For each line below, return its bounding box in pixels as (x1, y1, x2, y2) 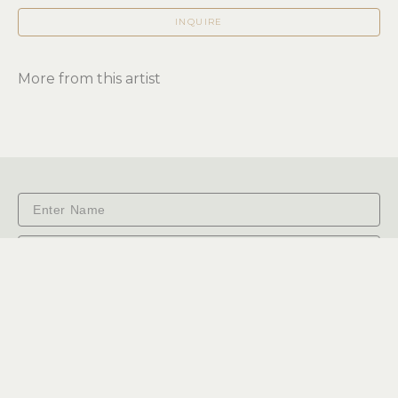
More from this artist (18, 70, 161, 88)
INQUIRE (175, 16, 223, 28)
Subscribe (174, 288, 224, 302)
